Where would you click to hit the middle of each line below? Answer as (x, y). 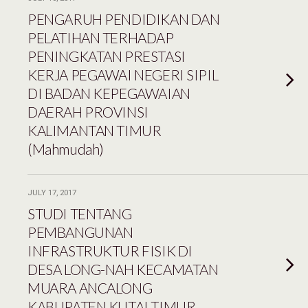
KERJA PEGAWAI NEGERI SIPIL (123, 75)
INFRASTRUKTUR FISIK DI (110, 251)
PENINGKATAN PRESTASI (107, 56)
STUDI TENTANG (80, 213)
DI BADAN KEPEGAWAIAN (109, 93)
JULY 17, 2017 (52, 193)
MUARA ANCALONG (90, 288)
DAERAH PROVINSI (88, 112)
